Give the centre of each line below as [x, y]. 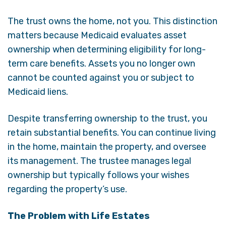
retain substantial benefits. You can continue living [112, 132]
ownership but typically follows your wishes [98, 175]
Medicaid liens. [38, 92]
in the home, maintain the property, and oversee [107, 147]
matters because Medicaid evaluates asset [97, 35]
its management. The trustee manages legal [99, 161]
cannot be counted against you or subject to [101, 77]
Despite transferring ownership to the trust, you [107, 118]
